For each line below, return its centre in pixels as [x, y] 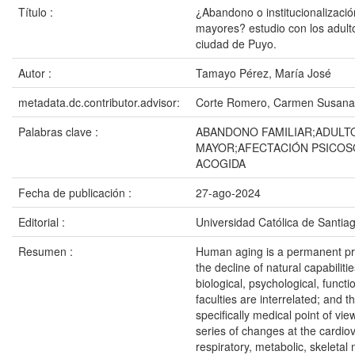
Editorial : [43, 222]
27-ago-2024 [228, 193]
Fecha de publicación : [76, 193]
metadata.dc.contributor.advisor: [101, 102]
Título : [37, 12]
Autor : [36, 73]
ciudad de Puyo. [236, 44]
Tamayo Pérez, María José [263, 73]
